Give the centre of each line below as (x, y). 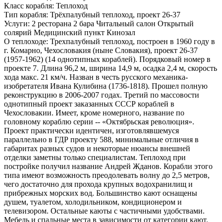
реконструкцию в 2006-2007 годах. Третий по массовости (102, 95)
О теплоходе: (26, 41)
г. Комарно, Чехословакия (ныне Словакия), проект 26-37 (101, 50)
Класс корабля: (29, 5)
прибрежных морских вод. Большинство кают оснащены (101, 193)
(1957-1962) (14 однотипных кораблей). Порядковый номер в (107, 59)
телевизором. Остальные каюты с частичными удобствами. (104, 211)
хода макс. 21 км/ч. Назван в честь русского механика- (96, 77)
